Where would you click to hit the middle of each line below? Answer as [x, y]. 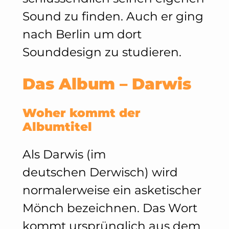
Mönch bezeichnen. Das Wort [110, 208]
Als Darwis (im [64, 154]
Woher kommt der [81, 113]
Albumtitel [57, 127]
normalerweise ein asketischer [112, 190]
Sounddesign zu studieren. [102, 52]
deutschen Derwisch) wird [100, 172]
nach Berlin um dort [82, 35]
